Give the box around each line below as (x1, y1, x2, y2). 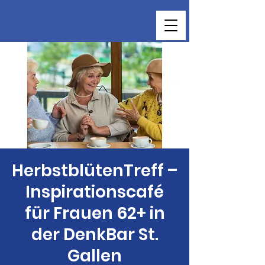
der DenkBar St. (31, 223, 159, 246)
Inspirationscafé (25, 180, 164, 203)
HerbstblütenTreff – (12, 159, 177, 182)
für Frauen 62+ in (24, 202, 165, 225)
